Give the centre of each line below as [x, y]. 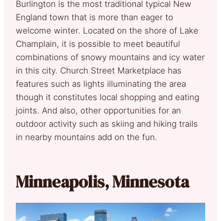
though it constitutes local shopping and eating [108, 97]
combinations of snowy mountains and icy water [110, 57]
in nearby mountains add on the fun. [87, 137]
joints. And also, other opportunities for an [98, 110]
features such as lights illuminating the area [101, 84]
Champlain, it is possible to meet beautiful [98, 44]
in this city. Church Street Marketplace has [99, 71]
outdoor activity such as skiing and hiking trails [107, 124]
